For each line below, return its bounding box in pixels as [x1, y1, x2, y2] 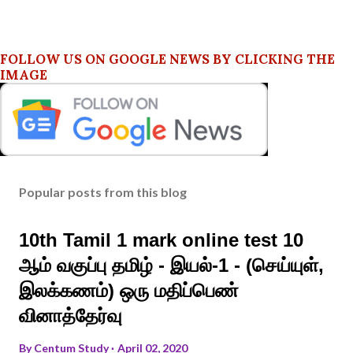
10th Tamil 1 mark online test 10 [19, 229, 303, 251]
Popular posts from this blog [19, 184, 187, 199]
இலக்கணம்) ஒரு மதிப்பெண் [19, 279, 239, 301]
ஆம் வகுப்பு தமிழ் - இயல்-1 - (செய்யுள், [19, 254, 324, 276]
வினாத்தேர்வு [19, 304, 122, 326]
